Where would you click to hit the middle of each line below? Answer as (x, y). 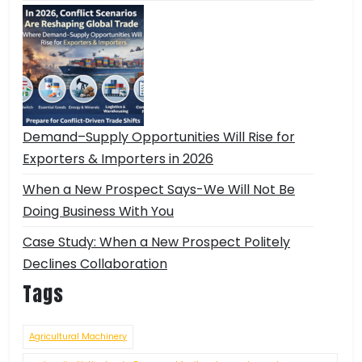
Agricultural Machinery (78, 337)
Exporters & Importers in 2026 (118, 159)
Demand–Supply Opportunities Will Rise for (159, 137)
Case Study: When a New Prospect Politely (156, 242)
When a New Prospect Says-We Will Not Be (159, 190)
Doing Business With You (98, 212)
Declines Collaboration (95, 264)
